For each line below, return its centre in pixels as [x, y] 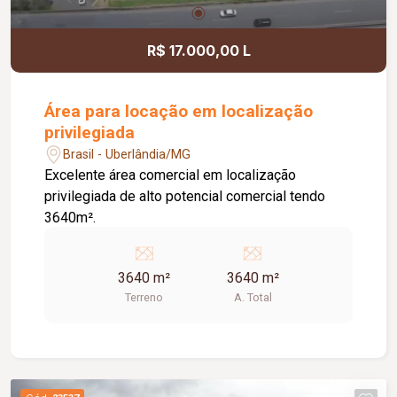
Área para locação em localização [179, 112]
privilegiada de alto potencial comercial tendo [185, 197]
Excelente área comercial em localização [171, 175]
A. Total [253, 298]
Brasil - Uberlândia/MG [127, 154]
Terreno [144, 298]
